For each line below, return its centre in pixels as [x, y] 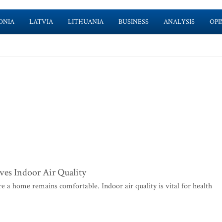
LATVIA [41, 22]
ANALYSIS [179, 22]
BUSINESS [133, 22]
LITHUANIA [85, 22]
